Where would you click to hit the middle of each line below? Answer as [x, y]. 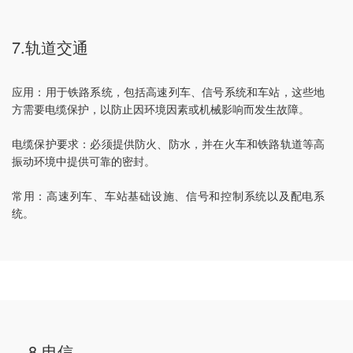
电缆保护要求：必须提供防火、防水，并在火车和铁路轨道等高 [169, 144]
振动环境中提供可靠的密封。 [84, 161]
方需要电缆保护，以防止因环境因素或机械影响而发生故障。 [161, 109]
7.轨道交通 [50, 47]
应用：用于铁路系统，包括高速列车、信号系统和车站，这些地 [169, 92]
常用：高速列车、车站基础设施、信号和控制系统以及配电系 [169, 196]
